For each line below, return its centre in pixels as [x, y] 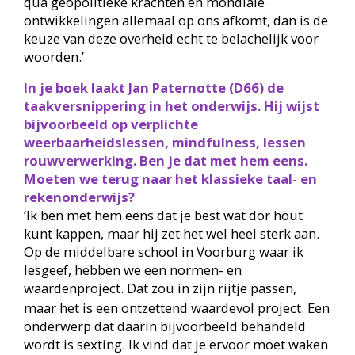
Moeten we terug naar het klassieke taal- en [170, 179]
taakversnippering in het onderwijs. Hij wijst [171, 106]
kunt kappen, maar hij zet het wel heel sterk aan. [171, 234]
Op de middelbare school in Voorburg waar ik [163, 252]
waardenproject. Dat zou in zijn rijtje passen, [160, 288]
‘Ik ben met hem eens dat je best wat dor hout [163, 216]
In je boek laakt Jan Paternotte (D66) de [153, 88]
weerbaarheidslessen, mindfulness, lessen [164, 143]
